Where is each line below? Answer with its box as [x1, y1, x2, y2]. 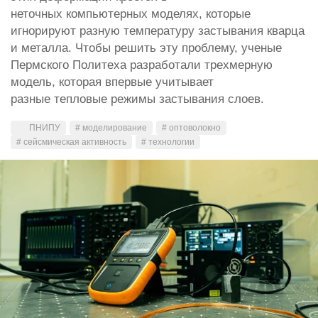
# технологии [141, 136, 194, 147]
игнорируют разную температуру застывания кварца [11, 23, 305, 38]
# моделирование [75, 122, 147, 133]
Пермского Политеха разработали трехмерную [11, 57, 273, 72]
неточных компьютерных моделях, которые [11, 6, 251, 21]
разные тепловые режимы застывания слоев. [11, 92, 264, 106]
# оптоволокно [162, 122, 221, 133]
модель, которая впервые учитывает [11, 75, 214, 89]
